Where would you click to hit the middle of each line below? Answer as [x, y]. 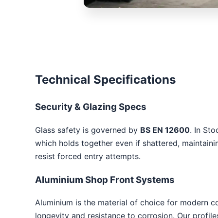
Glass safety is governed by [88, 130]
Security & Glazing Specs [91, 107]
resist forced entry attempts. [88, 156]
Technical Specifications [105, 80]
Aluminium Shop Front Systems [105, 180]
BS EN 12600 [165, 130]
